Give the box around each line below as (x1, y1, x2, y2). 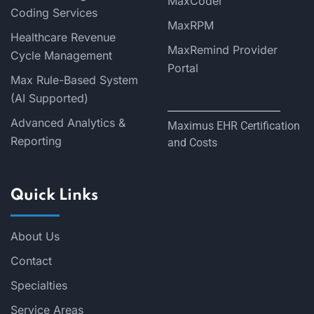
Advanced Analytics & (11, 116, 125, 130)
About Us (11, 229, 60, 244)
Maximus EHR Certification (168, 119, 300, 133)
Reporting (11, 134, 62, 149)
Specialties (11, 278, 67, 293)
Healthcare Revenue (11, 30, 116, 45)
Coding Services (11, 6, 97, 20)
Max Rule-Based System (11, 73, 138, 88)
